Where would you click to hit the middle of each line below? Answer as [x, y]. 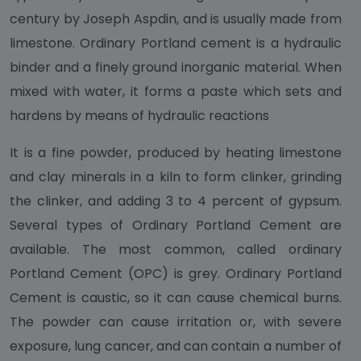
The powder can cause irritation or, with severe [176, 322]
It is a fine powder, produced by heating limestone [176, 153]
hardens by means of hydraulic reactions [139, 116]
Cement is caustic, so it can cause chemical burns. [176, 298]
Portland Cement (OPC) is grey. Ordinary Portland [176, 274]
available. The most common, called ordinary [176, 249]
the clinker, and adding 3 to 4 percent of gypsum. [176, 201]
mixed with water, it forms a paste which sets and [176, 91]
